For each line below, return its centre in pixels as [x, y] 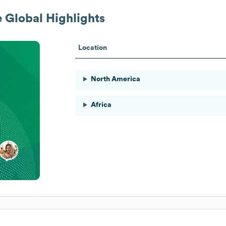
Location [93, 48]
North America [115, 79]
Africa [101, 105]
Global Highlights [53, 18]
